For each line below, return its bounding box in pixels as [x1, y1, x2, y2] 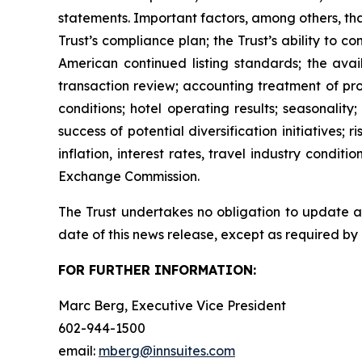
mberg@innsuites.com [99, 342, 235, 359]
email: [58, 342, 99, 359]
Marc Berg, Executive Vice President [58, 297, 286, 314]
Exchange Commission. [58, 167, 200, 184]
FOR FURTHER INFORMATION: [58, 261, 256, 278]
